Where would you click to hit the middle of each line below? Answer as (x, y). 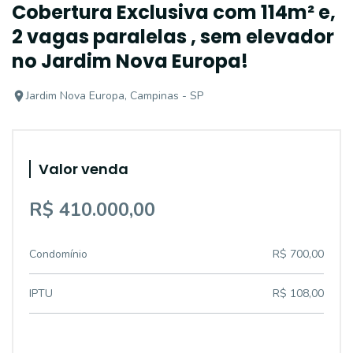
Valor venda (84, 169)
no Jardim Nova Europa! (130, 61)
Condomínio (58, 254)
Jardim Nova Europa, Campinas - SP (115, 96)
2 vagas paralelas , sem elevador (173, 37)
